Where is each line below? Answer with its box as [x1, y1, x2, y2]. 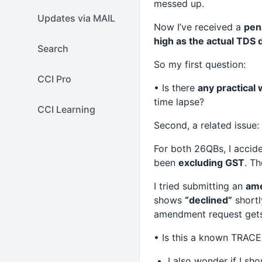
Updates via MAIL [37, 12, 115, 24]
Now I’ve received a [153, 21, 244, 33]
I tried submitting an [153, 180, 246, 192]
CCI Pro [37, 73, 71, 85]
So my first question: [153, 58, 246, 70]
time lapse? [153, 96, 204, 108]
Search [37, 43, 68, 54]
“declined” [184, 194, 232, 206]
